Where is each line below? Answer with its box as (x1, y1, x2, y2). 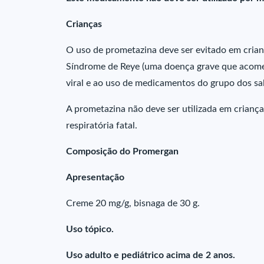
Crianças (66, 19, 102, 29)
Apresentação (66, 173, 124, 182)
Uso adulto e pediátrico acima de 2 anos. (66, 250, 235, 260)
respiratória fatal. (66, 121, 137, 130)
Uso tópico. (66, 225, 114, 234)
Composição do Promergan (66, 147, 179, 156)
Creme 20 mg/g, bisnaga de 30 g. (66, 199, 200, 208)
